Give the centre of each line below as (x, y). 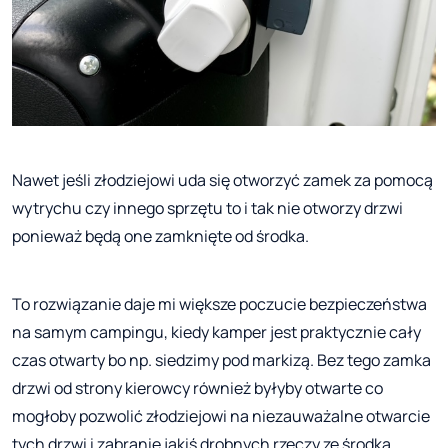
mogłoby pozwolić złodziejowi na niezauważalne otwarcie (221, 416)
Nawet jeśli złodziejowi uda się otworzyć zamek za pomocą (222, 180)
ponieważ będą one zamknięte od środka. (160, 236)
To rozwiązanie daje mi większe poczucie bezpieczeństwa (219, 304)
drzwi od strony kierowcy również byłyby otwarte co (197, 388)
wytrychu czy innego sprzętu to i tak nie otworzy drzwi (207, 208)
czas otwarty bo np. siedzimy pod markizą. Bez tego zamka (221, 360)
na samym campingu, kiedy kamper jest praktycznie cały (216, 332)
